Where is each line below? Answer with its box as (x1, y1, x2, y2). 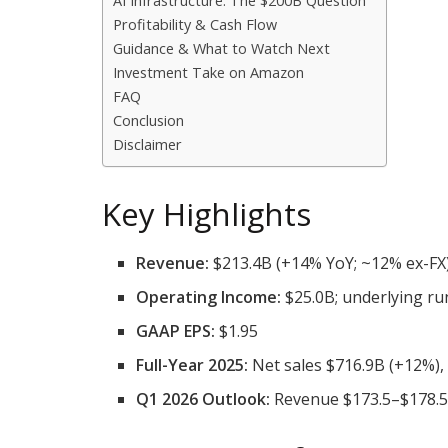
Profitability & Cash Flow (113, 14, 277, 34)
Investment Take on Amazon (113, 62, 304, 82)
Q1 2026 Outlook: (136, 388, 271, 411)
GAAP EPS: (136, 320, 216, 343)
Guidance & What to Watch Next (113, 38, 330, 58)
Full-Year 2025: (136, 354, 249, 377)
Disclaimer (113, 134, 182, 154)
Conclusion (113, 110, 184, 130)
